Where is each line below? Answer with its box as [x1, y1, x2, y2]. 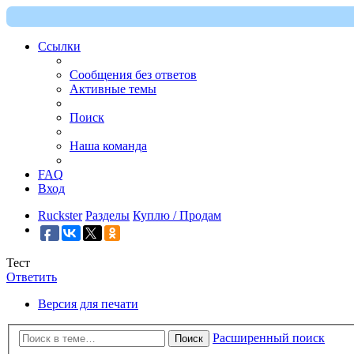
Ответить [6, 270, 57, 284]
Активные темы [70, 82, 156, 96]
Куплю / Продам [133, 209, 221, 222]
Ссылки [38, 40, 81, 53]
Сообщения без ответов [70, 68, 197, 81]
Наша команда [70, 139, 147, 153]
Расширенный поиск [213, 330, 325, 345]
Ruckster [38, 209, 82, 222]
